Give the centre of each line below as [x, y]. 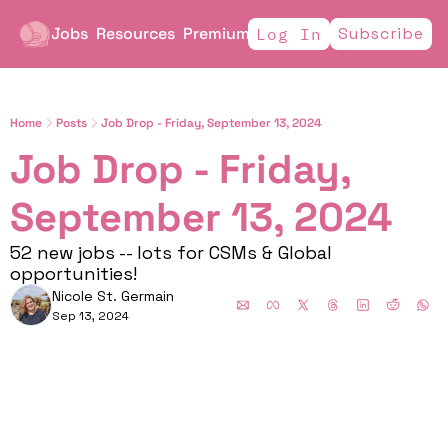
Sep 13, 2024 [90, 316]
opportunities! [76, 273]
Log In [289, 34]
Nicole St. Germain [113, 296]
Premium [216, 33]
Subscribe [381, 33]
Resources [135, 33]
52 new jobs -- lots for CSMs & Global [171, 252]
